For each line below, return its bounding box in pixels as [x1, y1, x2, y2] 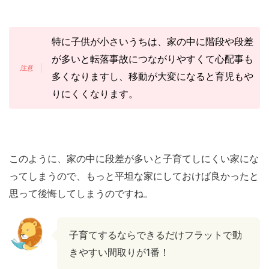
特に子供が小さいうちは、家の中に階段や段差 [51, 35, 253, 48]
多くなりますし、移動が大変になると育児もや [51, 70, 253, 83]
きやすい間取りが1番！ [69, 246, 169, 259]
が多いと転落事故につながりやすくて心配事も [51, 53, 253, 65]
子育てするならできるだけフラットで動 [69, 229, 242, 241]
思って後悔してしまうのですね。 [9, 187, 153, 200]
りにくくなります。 [51, 88, 138, 100]
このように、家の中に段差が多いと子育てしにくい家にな [9, 153, 259, 165]
